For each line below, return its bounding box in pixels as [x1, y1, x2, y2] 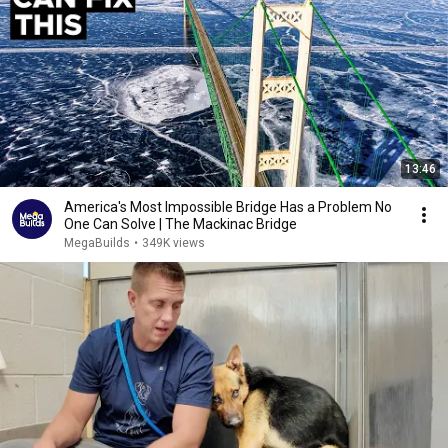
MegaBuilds [64, 236, 130, 250]
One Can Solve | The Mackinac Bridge [159, 216, 297, 232]
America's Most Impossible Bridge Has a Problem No [64, 199, 392, 215]
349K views [142, 236, 205, 250]
